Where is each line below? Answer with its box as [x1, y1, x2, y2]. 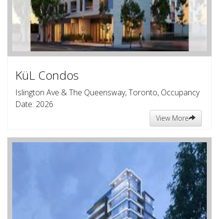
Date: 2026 [15, 99, 53, 109]
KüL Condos [15, 67, 79, 83]
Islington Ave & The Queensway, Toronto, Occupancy [15, 87, 199, 98]
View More [156, 113, 189, 123]
